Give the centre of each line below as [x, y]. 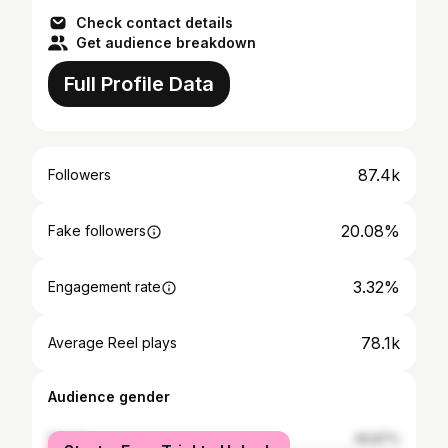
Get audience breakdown [166, 42]
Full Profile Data [139, 84]
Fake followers [97, 230]
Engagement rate [104, 286]
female [69, 438]
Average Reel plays [112, 342]
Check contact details [154, 22]
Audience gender [109, 396]
